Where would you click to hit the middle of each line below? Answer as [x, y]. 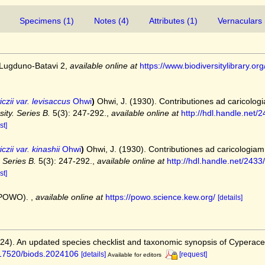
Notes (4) [112, 21]
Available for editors [135, 254]
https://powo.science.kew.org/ [160, 197]
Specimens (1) [47, 21]
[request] [193, 254]
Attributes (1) [173, 21]
